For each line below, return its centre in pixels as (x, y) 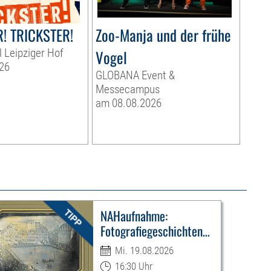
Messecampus (127, 90)
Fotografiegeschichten (151, 231)
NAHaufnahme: (134, 216)
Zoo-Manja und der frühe (163, 35)
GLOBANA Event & (135, 76)
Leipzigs (118, 246)
